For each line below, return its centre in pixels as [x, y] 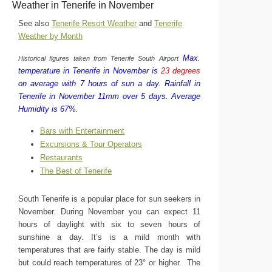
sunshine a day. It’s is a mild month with [109, 237]
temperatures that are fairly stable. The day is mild [109, 250]
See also [35, 23]
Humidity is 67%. [48, 109]
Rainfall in [182, 83]
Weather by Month [50, 36]
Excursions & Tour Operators [91, 144]
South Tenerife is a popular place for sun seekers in [109, 199]
